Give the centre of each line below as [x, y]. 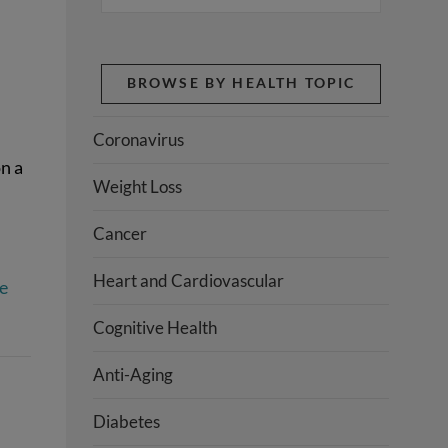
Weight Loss [138, 186]
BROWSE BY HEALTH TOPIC [241, 83]
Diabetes [127, 421]
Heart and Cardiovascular [189, 280]
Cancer [120, 233]
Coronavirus [139, 139]
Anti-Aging [133, 374]
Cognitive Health [155, 327]
